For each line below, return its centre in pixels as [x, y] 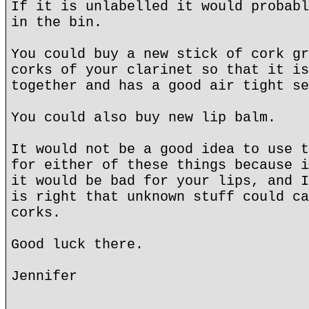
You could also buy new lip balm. [143, 118]
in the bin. [57, 22]
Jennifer [44, 276]
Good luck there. [77, 245]
